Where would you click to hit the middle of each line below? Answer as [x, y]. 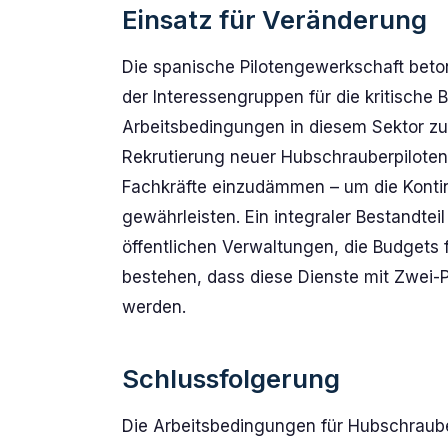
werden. [154, 307]
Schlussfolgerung [231, 378]
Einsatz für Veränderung [274, 19]
